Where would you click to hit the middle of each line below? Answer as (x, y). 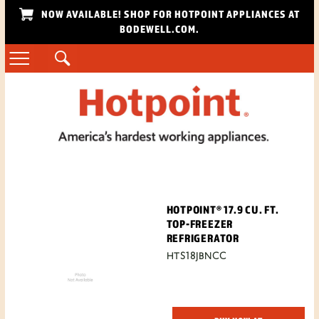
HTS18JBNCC (196, 256)
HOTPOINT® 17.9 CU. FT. (223, 209)
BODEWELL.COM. (159, 29)
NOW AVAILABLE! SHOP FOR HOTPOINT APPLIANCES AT (169, 14)
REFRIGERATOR (203, 237)
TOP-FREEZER (200, 223)
